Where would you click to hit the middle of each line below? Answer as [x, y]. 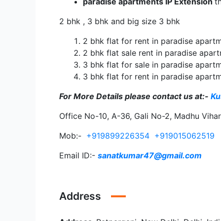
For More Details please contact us [126, 96]
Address [80, 196]
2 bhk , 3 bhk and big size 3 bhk [120, 21]
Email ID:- [78, 155]
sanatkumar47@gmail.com [150, 155]
